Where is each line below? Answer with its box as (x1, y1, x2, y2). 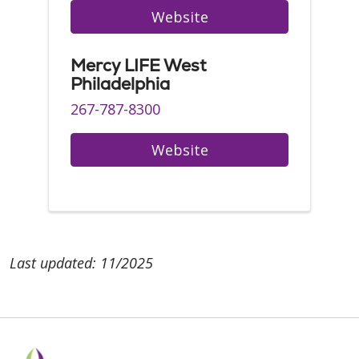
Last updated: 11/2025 (10, 253, 153, 272)
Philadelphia (71, 73, 170, 95)
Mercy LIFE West (71, 54, 207, 76)
